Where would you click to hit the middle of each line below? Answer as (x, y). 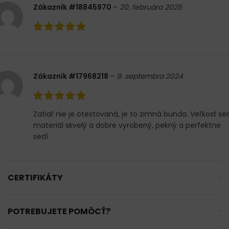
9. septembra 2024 (150, 76)
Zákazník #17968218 (72, 76)
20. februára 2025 (151, 7)
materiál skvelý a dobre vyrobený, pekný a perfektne (127, 125)
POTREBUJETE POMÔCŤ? (59, 212)
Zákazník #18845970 (73, 7)
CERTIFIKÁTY (35, 178)
